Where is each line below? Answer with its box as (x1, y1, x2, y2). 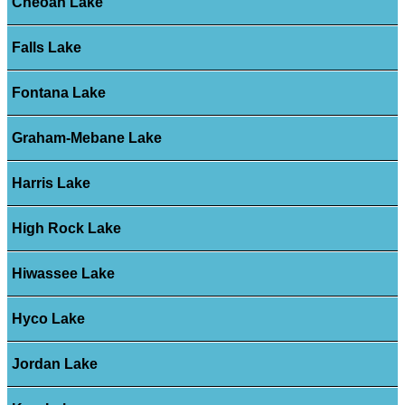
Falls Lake (11, 40, 81, 56)
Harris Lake (11, 175, 90, 192)
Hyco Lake (11, 311, 85, 327)
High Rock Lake (11, 221, 121, 237)
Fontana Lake (11, 85, 106, 101)
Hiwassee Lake (11, 266, 115, 282)
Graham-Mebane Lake (11, 130, 162, 146)
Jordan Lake (11, 356, 98, 372)
